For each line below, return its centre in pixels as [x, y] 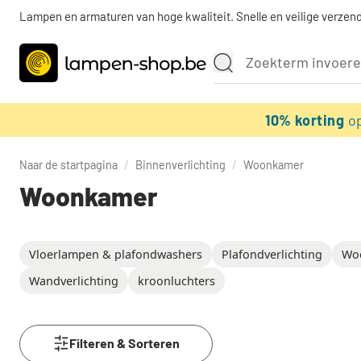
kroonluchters [176, 281]
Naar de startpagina [68, 165]
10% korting [307, 120]
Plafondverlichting [272, 254]
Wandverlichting [74, 281]
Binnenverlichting [180, 165]
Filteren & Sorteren [124, 343]
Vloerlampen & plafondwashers [116, 254]
